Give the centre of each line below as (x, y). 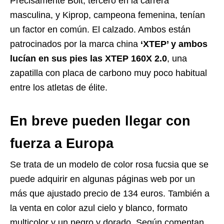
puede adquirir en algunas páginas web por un (102, 179)
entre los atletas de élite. (59, 87)
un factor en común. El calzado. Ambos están (100, 29)
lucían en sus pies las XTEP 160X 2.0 (88, 58)
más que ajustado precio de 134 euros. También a (110, 193)
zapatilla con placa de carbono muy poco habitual (108, 73)
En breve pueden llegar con (100, 121)
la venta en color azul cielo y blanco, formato (99, 208)
